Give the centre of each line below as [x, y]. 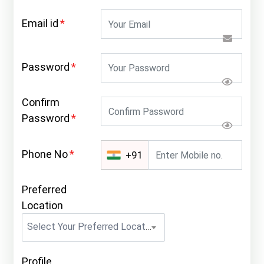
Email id [40, 23]
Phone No [45, 154]
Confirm [41, 102]
